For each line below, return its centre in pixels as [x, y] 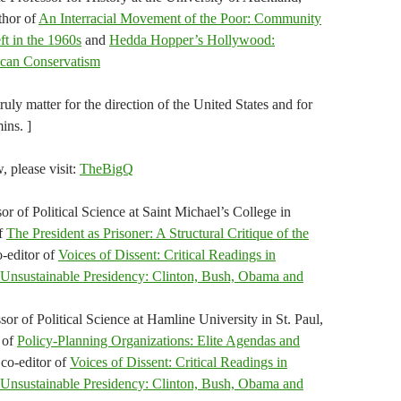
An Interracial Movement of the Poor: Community [180, 18]
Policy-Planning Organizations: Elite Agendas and [158, 341]
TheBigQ [107, 169]
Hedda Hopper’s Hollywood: [192, 40]
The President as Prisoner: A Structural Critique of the [158, 233]
